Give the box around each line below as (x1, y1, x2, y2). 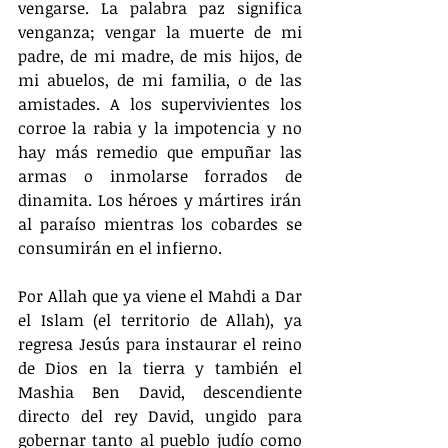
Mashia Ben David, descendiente (18, 380, 302, 403)
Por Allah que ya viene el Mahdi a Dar (18, 284, 302, 307)
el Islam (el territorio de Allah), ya (18, 308, 302, 331)
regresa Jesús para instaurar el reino (18, 332, 302, 355)
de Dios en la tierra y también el (18, 356, 302, 379)
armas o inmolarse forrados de (18, 164, 302, 187)
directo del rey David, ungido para (18, 404, 302, 427)
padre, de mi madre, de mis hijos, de (18, 44, 302, 67)
